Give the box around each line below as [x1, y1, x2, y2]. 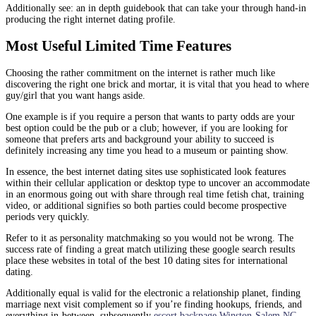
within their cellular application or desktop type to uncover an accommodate [6, 177, 310, 188]
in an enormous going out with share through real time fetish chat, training [6, 188, 304, 200]
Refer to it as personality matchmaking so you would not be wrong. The [6, 232, 293, 243]
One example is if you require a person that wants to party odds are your [6, 111, 295, 122]
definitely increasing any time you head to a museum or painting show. [6, 145, 288, 156]
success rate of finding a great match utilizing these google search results [6, 243, 295, 255]
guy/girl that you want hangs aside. [6, 90, 145, 101]
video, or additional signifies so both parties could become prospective [6, 200, 286, 211]
